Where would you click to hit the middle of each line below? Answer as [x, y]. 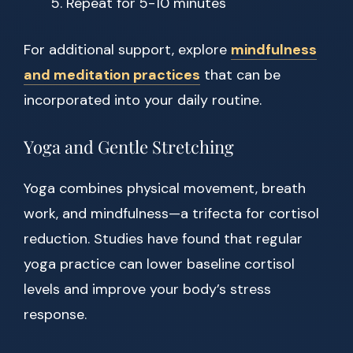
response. [55, 315]
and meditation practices [112, 75]
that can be [240, 75]
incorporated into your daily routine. [143, 100]
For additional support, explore [127, 50]
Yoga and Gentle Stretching [129, 147]
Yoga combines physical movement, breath [165, 189]
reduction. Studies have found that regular [163, 239]
